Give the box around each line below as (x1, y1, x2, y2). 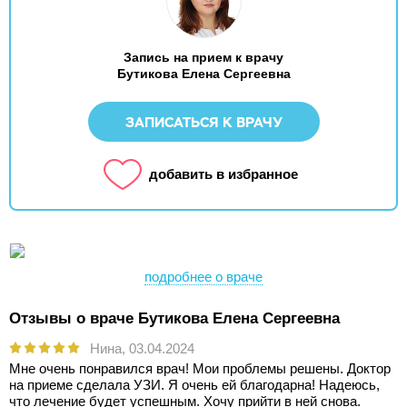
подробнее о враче (144, 269, 263, 284)
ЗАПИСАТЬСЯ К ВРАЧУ (124, 114, 283, 131)
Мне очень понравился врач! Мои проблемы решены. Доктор (9, 361, 391, 376)
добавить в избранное (149, 166, 298, 182)
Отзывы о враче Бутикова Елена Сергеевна (9, 310, 340, 327)
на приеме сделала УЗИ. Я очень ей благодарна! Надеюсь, (9, 377, 380, 392)
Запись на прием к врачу (124, 50, 283, 65)
